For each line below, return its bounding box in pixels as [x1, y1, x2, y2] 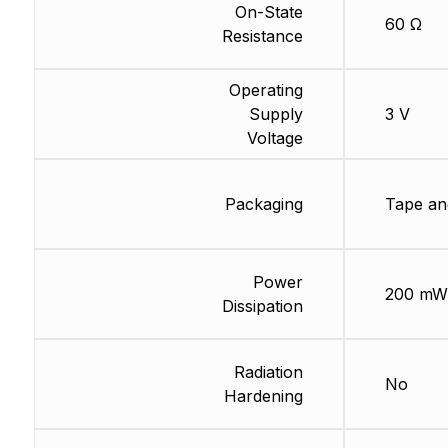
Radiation [233, 362, 303, 383]
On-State [234, 2, 303, 23]
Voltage [246, 128, 303, 149]
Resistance [221, 26, 303, 47]
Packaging [224, 194, 303, 215]
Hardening [223, 386, 303, 407]
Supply [248, 104, 303, 125]
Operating [228, 80, 303, 101]
